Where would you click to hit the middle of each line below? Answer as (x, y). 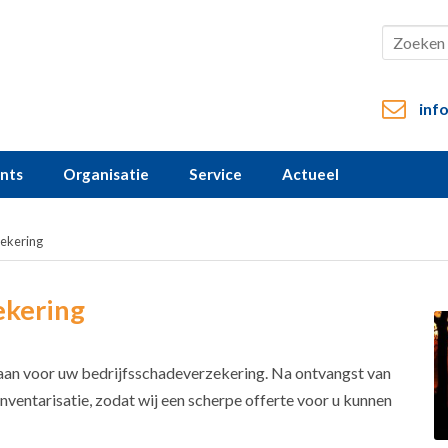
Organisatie (106, 174)
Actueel (310, 174)
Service (215, 174)
